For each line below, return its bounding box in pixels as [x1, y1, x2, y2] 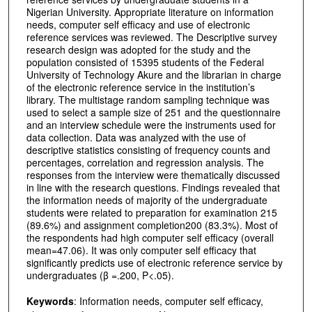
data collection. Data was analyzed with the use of [26, 130, 246, 145]
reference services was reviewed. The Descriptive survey [26, 30, 277, 45]
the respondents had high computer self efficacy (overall [26, 231, 274, 245]
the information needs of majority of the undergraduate [26, 193, 267, 208]
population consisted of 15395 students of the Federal [26, 55, 264, 70]
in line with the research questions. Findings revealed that [26, 180, 280, 195]
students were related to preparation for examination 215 [26, 205, 277, 220]
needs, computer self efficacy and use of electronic [26, 17, 250, 32]
